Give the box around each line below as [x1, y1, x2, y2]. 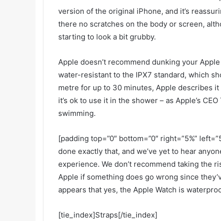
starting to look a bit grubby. [58, 32, 156, 42]
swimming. [58, 109, 96, 118]
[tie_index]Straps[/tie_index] [58, 210, 157, 220]
